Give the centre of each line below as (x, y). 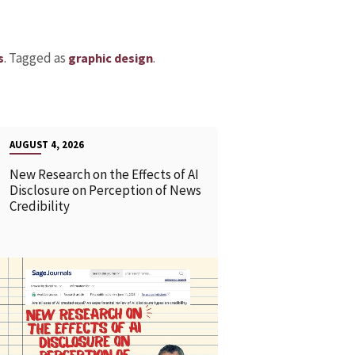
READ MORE (84, 319)
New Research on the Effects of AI (104, 175)
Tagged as (38, 58)
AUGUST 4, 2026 (46, 145)
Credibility (40, 206)
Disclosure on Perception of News (105, 191)
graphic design (110, 58)
